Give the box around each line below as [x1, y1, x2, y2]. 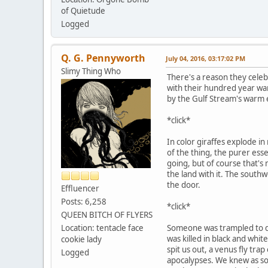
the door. [167, 179, 200, 190]
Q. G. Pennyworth [61, 51, 145, 65]
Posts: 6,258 [61, 196, 106, 207]
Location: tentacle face [61, 222, 144, 233]
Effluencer [61, 182, 99, 194]
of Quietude [61, 5, 105, 16]
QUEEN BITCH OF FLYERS [61, 209, 153, 220]
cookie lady [61, 233, 102, 245]
